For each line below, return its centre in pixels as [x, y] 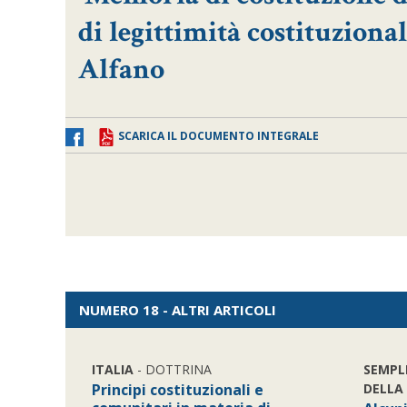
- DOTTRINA [173, 369]
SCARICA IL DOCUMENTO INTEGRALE [218, 136]
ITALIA [113, 369]
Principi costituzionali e [178, 390]
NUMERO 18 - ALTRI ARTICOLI [178, 310]
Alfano [122, 69]
